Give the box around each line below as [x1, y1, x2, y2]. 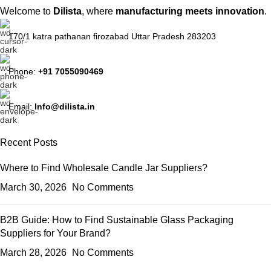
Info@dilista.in [34, 102, 95, 112]
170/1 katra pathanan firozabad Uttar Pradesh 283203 [8, 31, 216, 42]
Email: [8, 102, 34, 112]
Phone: [8, 67, 38, 77]
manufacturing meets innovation [116, 6, 264, 17]
